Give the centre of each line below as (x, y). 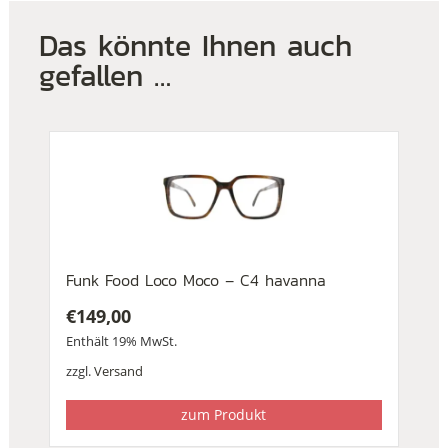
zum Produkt (224, 414)
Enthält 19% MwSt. (121, 340)
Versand (118, 370)
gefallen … (104, 75)
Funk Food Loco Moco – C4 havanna (195, 279)
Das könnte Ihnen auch (195, 45)
